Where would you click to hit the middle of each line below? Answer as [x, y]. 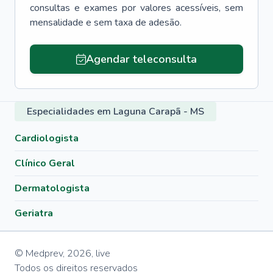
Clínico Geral [45, 163]
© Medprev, [40, 253]
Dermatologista [52, 188]
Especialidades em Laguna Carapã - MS [115, 112]
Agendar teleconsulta [141, 59]
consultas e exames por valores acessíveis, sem [136, 8]
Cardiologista [47, 138]
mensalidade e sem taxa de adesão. [106, 23]
